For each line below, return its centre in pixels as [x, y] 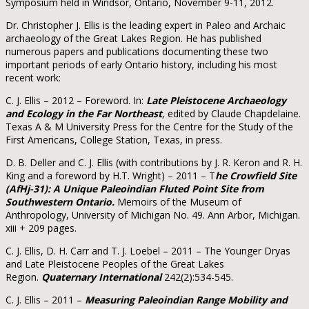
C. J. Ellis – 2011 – [45, 299]
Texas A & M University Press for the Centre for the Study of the [149, 126]
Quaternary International [101, 277]
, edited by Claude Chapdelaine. [231, 113]
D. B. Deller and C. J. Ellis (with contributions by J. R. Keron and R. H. [154, 162]
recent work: [33, 77]
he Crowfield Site [256, 175]
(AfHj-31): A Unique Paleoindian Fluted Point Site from [135, 188]
